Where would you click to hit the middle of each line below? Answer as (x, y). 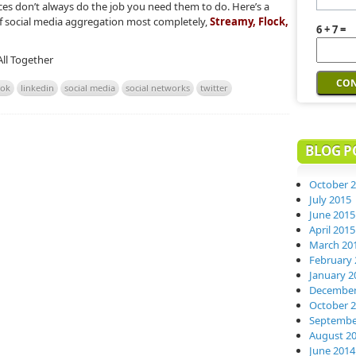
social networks (158, 88)
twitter (214, 88)
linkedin (37, 88)
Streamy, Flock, (249, 21)
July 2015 (330, 199)
